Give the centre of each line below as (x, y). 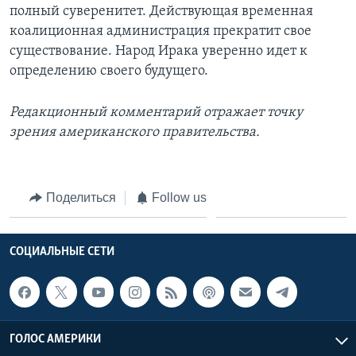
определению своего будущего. (109, 71)
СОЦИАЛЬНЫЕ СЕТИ (62, 252)
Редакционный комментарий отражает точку (156, 112)
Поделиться (81, 197)
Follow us (179, 197)
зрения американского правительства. (135, 132)
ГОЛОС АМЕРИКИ (55, 339)
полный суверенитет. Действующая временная (161, 11)
